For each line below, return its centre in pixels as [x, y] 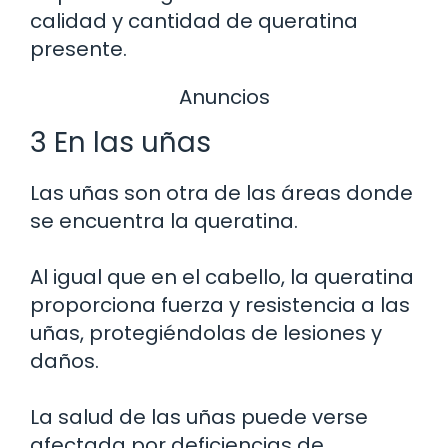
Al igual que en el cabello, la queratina [222, 277]
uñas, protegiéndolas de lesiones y [206, 333]
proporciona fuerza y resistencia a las [220, 305]
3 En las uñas [120, 143]
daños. [64, 361]
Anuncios [224, 96]
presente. [78, 48]
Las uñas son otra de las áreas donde [221, 193]
